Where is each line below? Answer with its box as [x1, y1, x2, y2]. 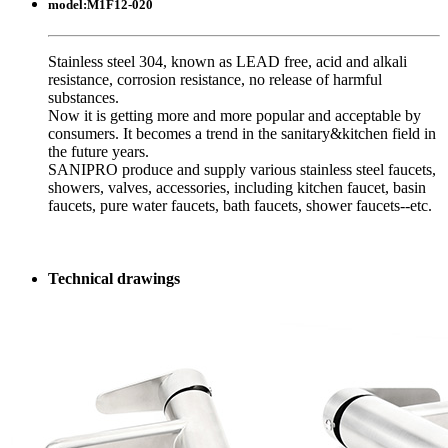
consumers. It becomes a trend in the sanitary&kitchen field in [48, 124, 436, 142]
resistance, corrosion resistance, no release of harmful [48, 70, 382, 88]
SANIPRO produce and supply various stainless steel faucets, [48, 160, 436, 178]
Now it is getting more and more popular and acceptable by [48, 106, 421, 124]
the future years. [48, 142, 149, 160]
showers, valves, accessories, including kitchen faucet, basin [48, 178, 426, 196]
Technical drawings [48, 269, 180, 287]
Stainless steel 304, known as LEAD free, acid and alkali [48, 52, 407, 70]
